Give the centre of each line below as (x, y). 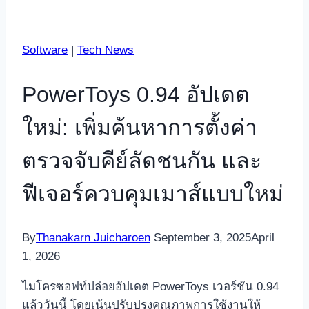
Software (45, 50)
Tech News (106, 50)
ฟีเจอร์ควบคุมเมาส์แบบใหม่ (153, 193)
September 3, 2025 (202, 238)
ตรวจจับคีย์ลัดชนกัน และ (142, 160)
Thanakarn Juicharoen (93, 238)
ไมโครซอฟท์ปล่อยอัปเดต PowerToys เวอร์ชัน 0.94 (150, 287)
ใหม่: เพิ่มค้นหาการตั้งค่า (140, 127)
